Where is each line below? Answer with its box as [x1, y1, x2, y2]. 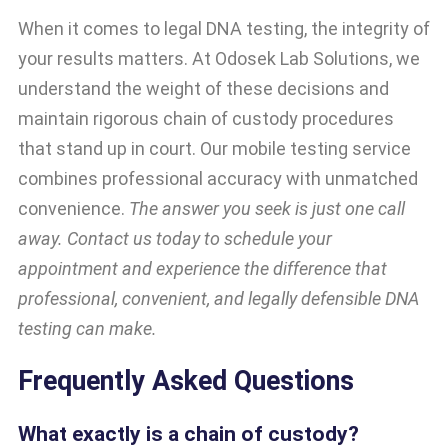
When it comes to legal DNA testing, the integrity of [18, 17, 430, 39]
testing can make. [18, 317, 157, 339]
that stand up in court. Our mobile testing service [18, 137, 411, 159]
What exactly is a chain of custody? [18, 420, 359, 446]
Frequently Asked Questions [18, 365, 354, 398]
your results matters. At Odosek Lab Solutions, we [18, 47, 420, 69]
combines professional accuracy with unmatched [18, 167, 418, 189]
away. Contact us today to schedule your [18, 227, 332, 249]
